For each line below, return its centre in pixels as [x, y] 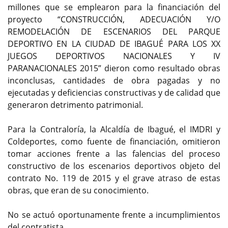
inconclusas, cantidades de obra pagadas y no [114, 80]
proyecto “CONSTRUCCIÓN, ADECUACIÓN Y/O [114, 19]
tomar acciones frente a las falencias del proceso [114, 153]
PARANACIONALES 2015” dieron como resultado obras [114, 68]
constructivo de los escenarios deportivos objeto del [114, 166]
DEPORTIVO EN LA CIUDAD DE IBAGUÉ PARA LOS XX [114, 44]
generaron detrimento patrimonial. [76, 105]
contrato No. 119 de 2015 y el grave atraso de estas [114, 178]
